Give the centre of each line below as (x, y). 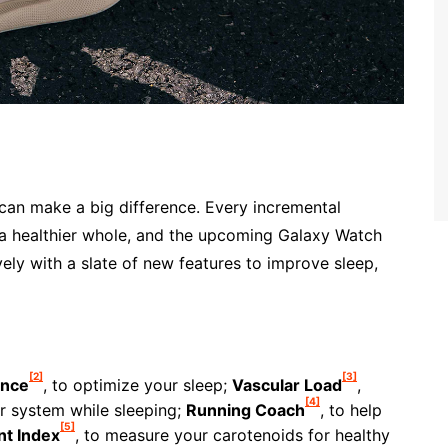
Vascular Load (287, 385)
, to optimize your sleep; (137, 385)
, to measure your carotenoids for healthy (232, 435)
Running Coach (245, 410)
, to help (351, 410)
